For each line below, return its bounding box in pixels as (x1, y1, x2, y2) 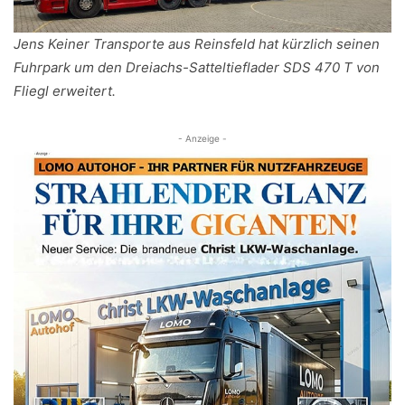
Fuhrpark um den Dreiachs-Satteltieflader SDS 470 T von (14, 59, 380, 77)
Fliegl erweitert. (14, 82, 116, 100)
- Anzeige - (178, 133, 227, 145)
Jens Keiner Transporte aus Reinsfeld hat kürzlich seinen (14, 35, 380, 53)
